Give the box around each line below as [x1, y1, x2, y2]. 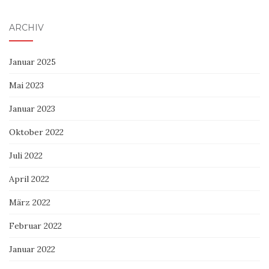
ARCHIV [9, 22, 44, 33]
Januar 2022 [9, 243, 55, 255]
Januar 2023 [9, 103, 55, 114]
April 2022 [9, 173, 49, 184]
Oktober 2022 [9, 126, 64, 138]
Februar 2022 [9, 220, 62, 231]
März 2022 [9, 196, 50, 208]
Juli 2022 [9, 150, 43, 161]
